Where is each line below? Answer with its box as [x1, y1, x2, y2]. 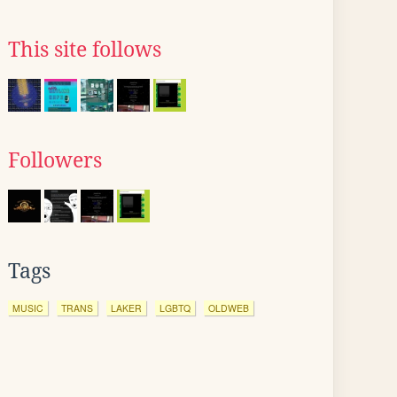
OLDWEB [208, 301, 249, 315]
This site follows [8, 38, 161, 61]
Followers [8, 149, 102, 172]
